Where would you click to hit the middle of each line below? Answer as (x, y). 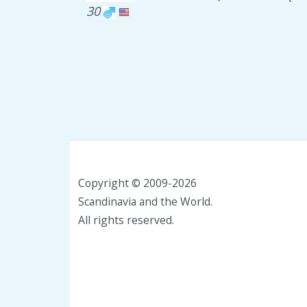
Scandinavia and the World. (145, 201)
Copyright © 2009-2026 (137, 183)
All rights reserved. (126, 220)
